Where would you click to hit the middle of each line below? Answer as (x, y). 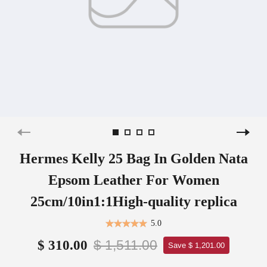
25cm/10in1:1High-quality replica (133, 201)
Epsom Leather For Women (133, 180)
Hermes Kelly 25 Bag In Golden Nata (133, 158)
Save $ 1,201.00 (196, 245)
